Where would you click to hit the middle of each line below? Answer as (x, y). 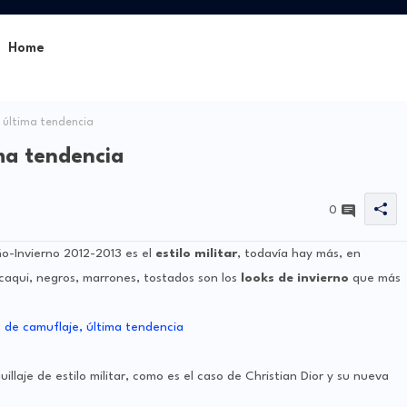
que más (374, 278)
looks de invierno (294, 278)
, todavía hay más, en (298, 254)
